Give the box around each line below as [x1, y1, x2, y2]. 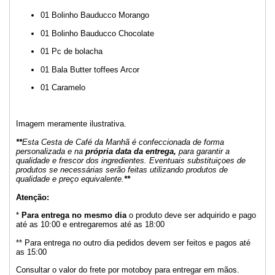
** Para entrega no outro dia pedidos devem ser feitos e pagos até [16, 238, 250, 247]
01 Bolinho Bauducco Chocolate [41, 28, 157, 38]
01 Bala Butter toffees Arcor [41, 64, 139, 74]
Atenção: [16, 192, 49, 202]
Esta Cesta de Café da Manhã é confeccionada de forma [22, 137, 224, 147]
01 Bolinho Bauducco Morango [41, 10, 152, 20]
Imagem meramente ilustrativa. [16, 119, 126, 129]
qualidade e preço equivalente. [16, 174, 124, 184]
